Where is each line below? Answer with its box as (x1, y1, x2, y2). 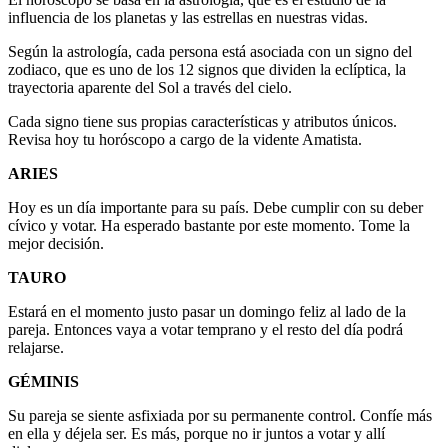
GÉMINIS (8, 372, 79, 390)
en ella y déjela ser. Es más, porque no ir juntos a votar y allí (8, 424, 385, 442)
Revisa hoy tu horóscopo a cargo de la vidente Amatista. (8, 130, 362, 148)
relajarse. (8, 338, 64, 356)
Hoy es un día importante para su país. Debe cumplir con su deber (8, 198, 423, 216)
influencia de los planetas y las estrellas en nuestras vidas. (8, 8, 368, 26)
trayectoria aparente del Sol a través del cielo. (8, 78, 292, 96)
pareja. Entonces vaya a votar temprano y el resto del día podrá (8, 320, 403, 338)
